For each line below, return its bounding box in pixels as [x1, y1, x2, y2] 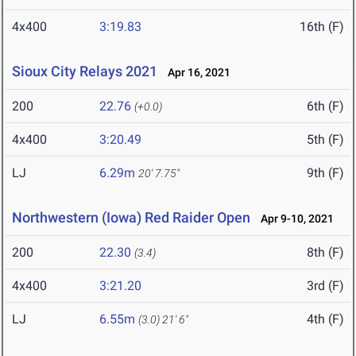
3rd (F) [307, 278, 344, 294]
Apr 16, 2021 [161, 66, 230, 79]
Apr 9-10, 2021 [253, 212, 334, 226]
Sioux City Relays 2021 [12, 63, 157, 80]
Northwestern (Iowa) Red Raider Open [12, 209, 253, 226]
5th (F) [307, 132, 344, 148]
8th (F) [307, 245, 344, 261]
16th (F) [300, 19, 344, 35]
